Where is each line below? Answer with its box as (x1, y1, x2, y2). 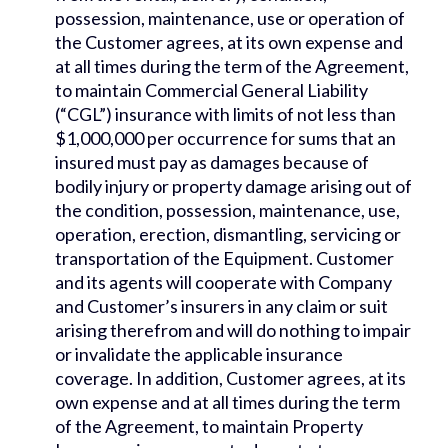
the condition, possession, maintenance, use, (55, 199, 400, 222)
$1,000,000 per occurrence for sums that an (55, 127, 396, 150)
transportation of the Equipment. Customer (55, 247, 394, 270)
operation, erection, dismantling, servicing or (55, 223, 401, 246)
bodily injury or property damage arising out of (55, 175, 412, 198)
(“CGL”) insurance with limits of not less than (55, 103, 396, 126)
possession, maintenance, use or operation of (55, 7, 405, 30)
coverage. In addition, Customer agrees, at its (55, 367, 406, 390)
